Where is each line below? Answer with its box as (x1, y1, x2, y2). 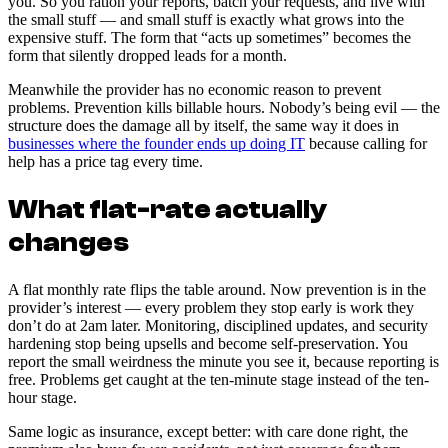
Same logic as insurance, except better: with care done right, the (8, 422, 408, 440)
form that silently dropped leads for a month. (8, 46, 287, 64)
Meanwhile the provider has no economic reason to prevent (8, 80, 381, 98)
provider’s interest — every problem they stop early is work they (8, 298, 414, 316)
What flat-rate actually (8, 193, 327, 225)
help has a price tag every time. (8, 152, 203, 170)
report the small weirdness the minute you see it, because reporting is (8, 352, 439, 370)
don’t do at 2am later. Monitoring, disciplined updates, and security (8, 316, 428, 334)
